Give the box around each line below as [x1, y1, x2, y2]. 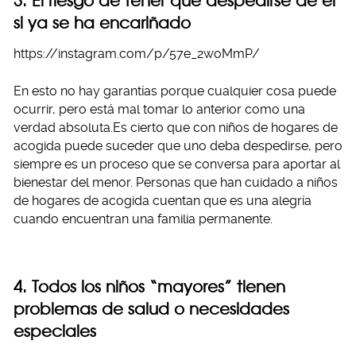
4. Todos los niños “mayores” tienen [14, 276, 285, 296]
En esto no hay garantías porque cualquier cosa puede [14, 83, 336, 99]
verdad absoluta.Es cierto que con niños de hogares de [14, 119, 338, 135]
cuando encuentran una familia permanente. [14, 211, 273, 226]
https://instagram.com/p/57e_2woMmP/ [14, 45, 260, 61]
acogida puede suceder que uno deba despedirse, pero [14, 137, 342, 153]
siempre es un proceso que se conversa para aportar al [14, 156, 340, 172]
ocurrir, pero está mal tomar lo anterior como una [14, 101, 305, 117]
